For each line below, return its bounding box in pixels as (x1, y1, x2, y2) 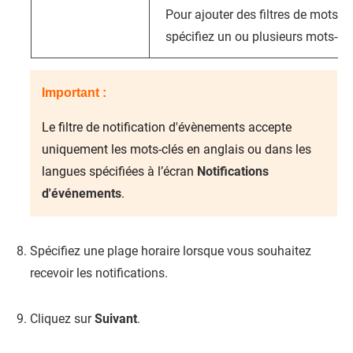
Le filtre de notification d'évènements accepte (42, 120, 292, 135)
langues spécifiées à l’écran (42, 164, 197, 179)
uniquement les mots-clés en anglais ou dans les (42, 142, 311, 157)
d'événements (42, 186, 121, 201)
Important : (42, 86, 106, 99)
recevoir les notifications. (30, 266, 168, 281)
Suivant (95, 311, 137, 326)
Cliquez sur (30, 311, 95, 326)
